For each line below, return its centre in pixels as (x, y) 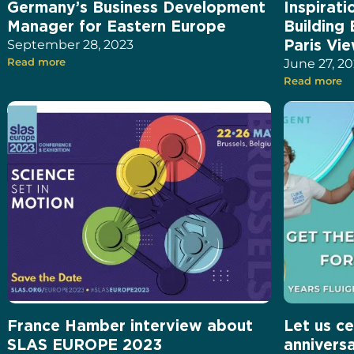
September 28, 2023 (71, 45)
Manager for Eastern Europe (117, 26)
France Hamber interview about (130, 326)
